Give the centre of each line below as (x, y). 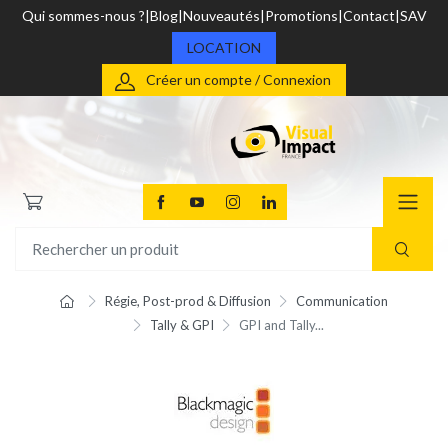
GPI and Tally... (282, 325)
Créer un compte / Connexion (238, 79)
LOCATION (224, 47)
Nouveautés (221, 15)
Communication (342, 301)
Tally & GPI (181, 325)
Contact (368, 15)
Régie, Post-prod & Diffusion (187, 301)
